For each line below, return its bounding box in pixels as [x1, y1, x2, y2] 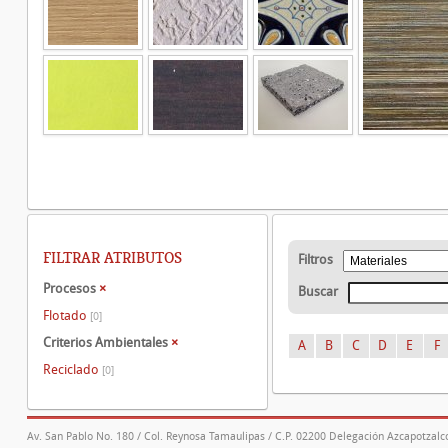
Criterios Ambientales [43, 335, 171, 350]
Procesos [43, 281, 99, 296]
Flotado [43, 307, 90, 323]
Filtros [298, 252, 333, 267]
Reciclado [43, 361, 102, 377]
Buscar [298, 284, 338, 299]
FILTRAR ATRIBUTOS [43, 248, 182, 268]
